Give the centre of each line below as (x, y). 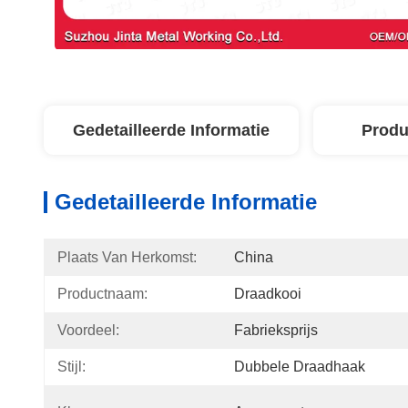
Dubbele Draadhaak (300, 367)
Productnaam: (102, 294)
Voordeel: (88, 330)
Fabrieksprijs (276, 330)
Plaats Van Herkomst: (127, 257)
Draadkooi (268, 294)
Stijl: (71, 367)
